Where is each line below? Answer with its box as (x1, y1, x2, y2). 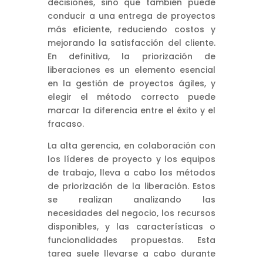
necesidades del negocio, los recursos (47, 207, 216, 219)
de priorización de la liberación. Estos (47, 180, 216, 192)
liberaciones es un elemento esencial (47, 63, 216, 76)
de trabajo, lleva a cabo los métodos (47, 166, 216, 178)
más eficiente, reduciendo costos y (47, 23, 216, 35)
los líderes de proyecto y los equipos (47, 153, 216, 165)
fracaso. (47, 117, 84, 130)
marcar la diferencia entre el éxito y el (47, 104, 216, 116)
